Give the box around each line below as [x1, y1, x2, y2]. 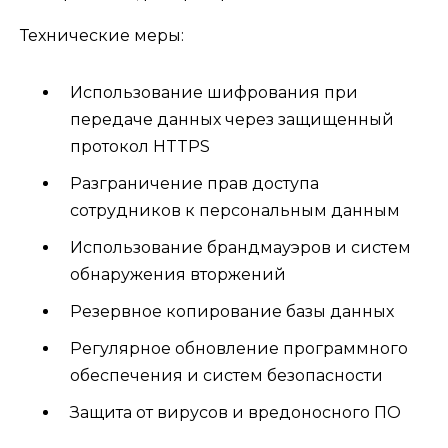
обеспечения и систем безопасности [70, 366, 383, 385]
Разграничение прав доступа [70, 174, 319, 193]
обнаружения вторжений [70, 265, 286, 284]
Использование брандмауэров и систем [70, 238, 411, 257]
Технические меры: [20, 26, 184, 45]
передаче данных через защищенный [70, 110, 394, 129]
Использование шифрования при [70, 83, 358, 102]
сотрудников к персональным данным [70, 201, 400, 220]
